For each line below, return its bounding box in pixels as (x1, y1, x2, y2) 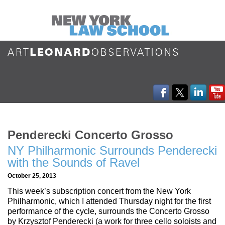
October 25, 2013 (8, 172, 56, 179)
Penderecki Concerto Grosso (8, 128, 173, 142)
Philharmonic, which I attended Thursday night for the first (8, 197, 211, 206)
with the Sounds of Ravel (8, 155, 140, 169)
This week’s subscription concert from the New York (8, 187, 191, 196)
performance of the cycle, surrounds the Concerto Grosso (8, 207, 209, 216)
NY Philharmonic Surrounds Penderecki (8, 143, 217, 157)
